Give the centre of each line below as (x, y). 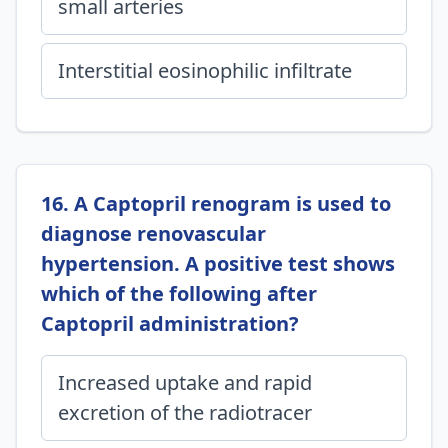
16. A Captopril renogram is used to (216, 203)
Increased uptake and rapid (185, 382)
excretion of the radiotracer (185, 412)
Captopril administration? (170, 323)
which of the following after (179, 293)
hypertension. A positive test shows (218, 263)
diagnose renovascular (153, 233)
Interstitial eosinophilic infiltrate (205, 70)
